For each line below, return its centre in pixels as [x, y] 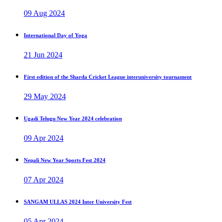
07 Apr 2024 [44, 179]
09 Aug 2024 [44, 13]
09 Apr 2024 [44, 138]
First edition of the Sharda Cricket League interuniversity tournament [108, 77]
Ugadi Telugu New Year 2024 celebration [73, 118]
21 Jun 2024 [43, 55]
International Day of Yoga [55, 35]
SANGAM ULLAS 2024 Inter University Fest [78, 201]
